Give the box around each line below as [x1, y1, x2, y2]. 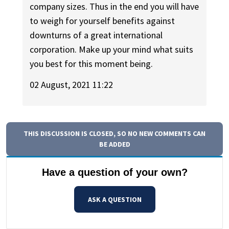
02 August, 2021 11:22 [30, 78, 113, 90]
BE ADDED [99, 139, 130, 149]
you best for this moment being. [30, 58, 153, 70]
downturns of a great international [30, 29, 163, 41]
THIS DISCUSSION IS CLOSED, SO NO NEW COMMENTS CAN [24, 128, 205, 138]
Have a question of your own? [41, 166, 188, 178]
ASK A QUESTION [87, 194, 142, 204]
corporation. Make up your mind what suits [30, 43, 194, 56]
